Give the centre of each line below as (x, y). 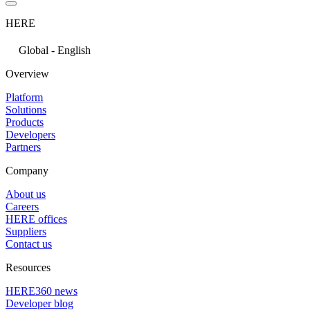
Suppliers (26, 231)
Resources (28, 267)
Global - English (55, 50)
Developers (30, 134)
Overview (27, 73)
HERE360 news (42, 291)
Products (25, 122)
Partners (23, 147)
